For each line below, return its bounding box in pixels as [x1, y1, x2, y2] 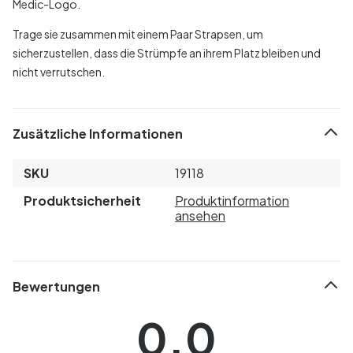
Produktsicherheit [24, 191, 141, 209]
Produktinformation [175, 191, 289, 209]
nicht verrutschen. [13, 64, 105, 79]
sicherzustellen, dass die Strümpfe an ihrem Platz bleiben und [13, 45, 321, 60]
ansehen [175, 206, 225, 224]
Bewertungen [13, 278, 100, 295]
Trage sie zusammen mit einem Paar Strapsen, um [13, 26, 263, 41]
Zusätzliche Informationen [13, 125, 183, 143]
